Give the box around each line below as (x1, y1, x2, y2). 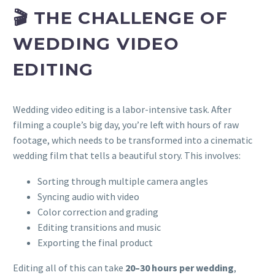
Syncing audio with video (37, 190, 139, 203)
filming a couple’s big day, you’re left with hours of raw (13, 118, 239, 131)
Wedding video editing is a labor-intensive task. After (13, 103, 231, 115)
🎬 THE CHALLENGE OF (13, 7, 228, 28)
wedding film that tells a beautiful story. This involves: (13, 149, 241, 161)
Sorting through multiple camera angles (37, 175, 208, 188)
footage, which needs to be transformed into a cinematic (13, 133, 252, 146)
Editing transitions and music (37, 221, 161, 234)
